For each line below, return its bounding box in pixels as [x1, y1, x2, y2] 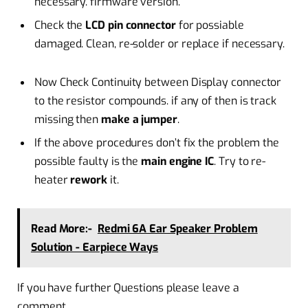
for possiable [175, 18, 244, 33]
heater [34, 172, 71, 187]
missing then [34, 111, 101, 126]
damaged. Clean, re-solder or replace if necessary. [34, 36, 285, 52]
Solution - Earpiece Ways [30, 240, 159, 255]
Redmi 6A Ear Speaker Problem [97, 221, 258, 236]
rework [70, 172, 110, 187]
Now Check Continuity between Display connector [34, 74, 282, 89]
